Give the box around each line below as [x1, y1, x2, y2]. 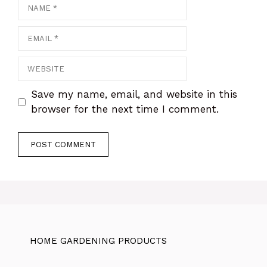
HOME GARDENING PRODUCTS [30, 235, 167, 246]
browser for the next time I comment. [30, 103, 219, 116]
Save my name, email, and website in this [30, 88, 237, 101]
